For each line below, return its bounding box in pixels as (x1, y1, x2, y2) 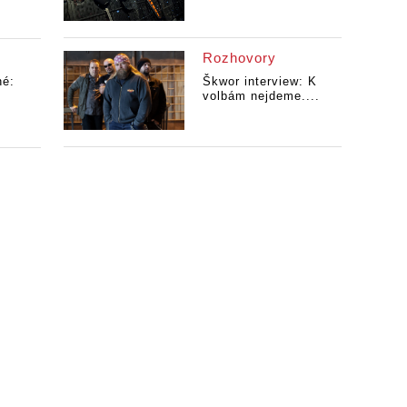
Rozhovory (202, 49, 276, 65)
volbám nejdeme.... (202, 88, 320, 103)
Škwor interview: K (202, 74, 317, 88)
